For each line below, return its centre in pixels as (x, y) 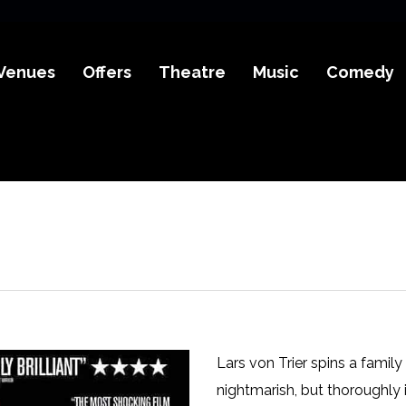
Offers (107, 72)
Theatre (193, 72)
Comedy (361, 72)
